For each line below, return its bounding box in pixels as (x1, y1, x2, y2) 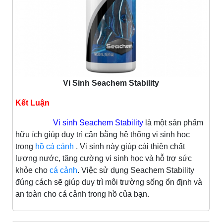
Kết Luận (15, 99, 50, 108)
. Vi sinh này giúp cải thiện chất (74, 142, 185, 151)
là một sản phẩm (145, 118, 203, 127)
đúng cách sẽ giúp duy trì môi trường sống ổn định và (15, 178, 202, 187)
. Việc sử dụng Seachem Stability (77, 166, 194, 175)
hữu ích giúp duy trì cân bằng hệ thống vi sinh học (15, 130, 190, 139)
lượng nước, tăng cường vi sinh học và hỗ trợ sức (15, 154, 192, 163)
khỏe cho (15, 166, 50, 175)
